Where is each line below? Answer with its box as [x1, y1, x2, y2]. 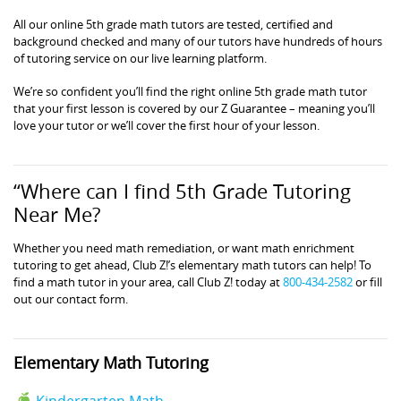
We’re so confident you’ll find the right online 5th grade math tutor [13, 82, 367, 99]
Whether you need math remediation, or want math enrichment [13, 239, 354, 256]
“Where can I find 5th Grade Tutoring [13, 177, 351, 204]
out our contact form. [13, 290, 128, 307]
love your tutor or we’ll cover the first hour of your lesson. [13, 116, 320, 133]
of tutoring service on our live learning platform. [13, 49, 267, 66]
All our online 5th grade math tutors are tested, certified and [13, 15, 333, 32]
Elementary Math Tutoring [13, 351, 209, 373]
